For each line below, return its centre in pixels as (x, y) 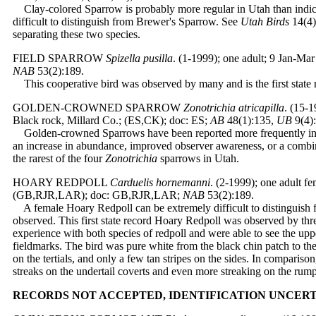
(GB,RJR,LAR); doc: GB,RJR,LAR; (98, 195)
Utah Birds (265, 22)
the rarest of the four (59, 158)
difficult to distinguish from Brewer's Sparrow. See (127, 22)
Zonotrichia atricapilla (234, 108)
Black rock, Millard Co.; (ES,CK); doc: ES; (111, 120)
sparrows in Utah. (198, 158)
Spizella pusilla (139, 58)
